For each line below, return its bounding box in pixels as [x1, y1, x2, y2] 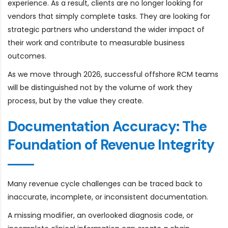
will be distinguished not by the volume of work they [8, 82, 192, 93]
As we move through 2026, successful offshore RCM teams [8, 69, 218, 79]
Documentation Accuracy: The [8, 117, 207, 136]
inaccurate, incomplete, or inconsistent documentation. [8, 191, 208, 202]
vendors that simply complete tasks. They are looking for [8, 11, 210, 21]
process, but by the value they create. [8, 95, 144, 106]
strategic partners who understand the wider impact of [8, 24, 205, 35]
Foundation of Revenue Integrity [8, 135, 214, 154]
